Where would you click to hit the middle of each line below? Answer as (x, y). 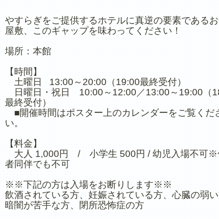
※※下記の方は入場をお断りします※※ (88, 185)
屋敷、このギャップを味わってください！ (93, 31)
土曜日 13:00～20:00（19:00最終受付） (96, 82)
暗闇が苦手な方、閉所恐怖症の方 (75, 205)
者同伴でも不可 (37, 164)
